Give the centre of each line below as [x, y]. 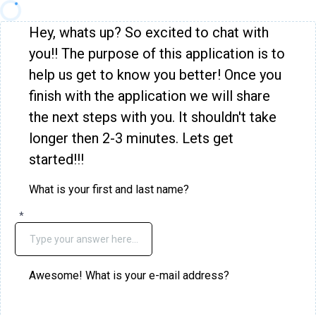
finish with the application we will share [150, 96]
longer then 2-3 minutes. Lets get [131, 138]
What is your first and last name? [109, 189]
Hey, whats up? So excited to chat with [149, 32]
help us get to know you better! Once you [155, 75]
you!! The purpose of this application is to [157, 54]
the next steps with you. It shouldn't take [153, 117]
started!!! [56, 159]
